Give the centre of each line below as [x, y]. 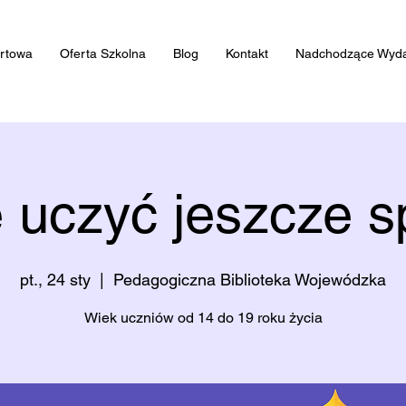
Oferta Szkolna [103, 53]
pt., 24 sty [55, 280]
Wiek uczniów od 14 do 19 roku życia [203, 318]
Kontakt [247, 53]
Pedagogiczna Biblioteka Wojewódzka [250, 280]
